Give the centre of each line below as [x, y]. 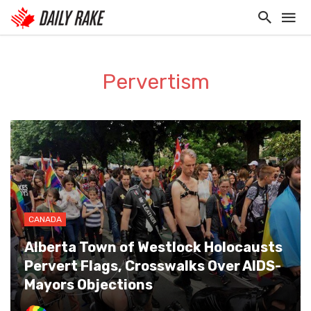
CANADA [45, 219]
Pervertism [155, 82]
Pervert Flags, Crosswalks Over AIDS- [153, 266]
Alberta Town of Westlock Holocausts [153, 247]
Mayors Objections [89, 285]
